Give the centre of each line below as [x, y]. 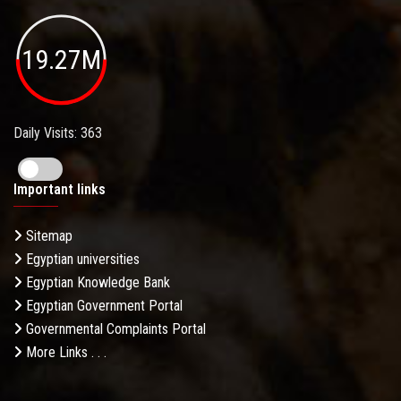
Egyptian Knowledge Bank [96, 283]
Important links [60, 190]
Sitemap [47, 236]
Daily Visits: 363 [58, 133]
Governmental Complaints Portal [114, 329]
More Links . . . [64, 353]
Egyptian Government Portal [102, 306]
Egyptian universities [81, 260]
